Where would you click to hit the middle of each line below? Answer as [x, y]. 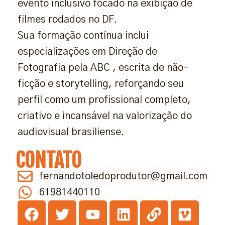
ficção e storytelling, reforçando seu [101, 84]
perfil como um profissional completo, [104, 100]
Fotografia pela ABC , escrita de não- [103, 68]
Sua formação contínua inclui [83, 35]
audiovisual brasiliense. [71, 132]
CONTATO [48, 160]
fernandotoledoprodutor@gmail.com [123, 176]
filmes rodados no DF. [67, 19]
